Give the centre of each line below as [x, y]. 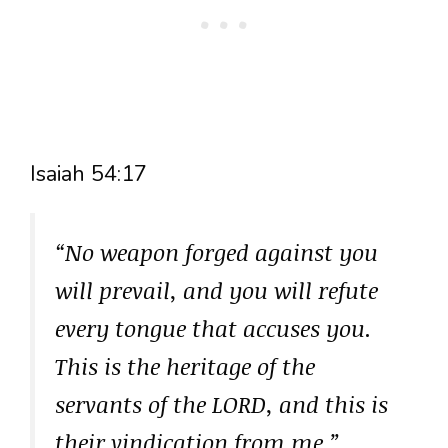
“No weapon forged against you [216, 252]
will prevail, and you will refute [216, 290]
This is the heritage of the [185, 366]
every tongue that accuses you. [213, 328]
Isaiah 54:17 [88, 174]
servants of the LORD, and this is [221, 404]
